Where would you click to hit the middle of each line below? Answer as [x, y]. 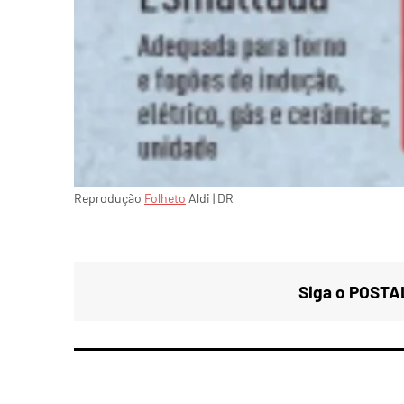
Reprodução [109, 198]
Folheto [165, 198]
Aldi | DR [210, 198]
